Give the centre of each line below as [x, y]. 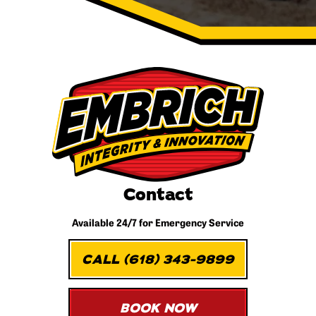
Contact [158, 195]
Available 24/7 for [113, 223]
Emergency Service [199, 223]
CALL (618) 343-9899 [158, 259]
